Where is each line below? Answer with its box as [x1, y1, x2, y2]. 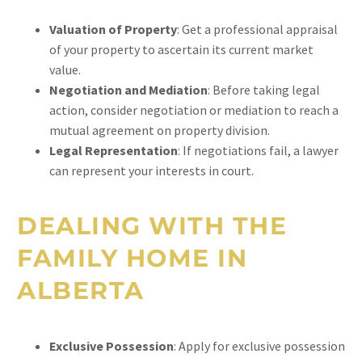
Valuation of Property [49, 21, 177, 37]
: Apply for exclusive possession [174, 338, 345, 354]
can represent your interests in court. [49, 162, 254, 179]
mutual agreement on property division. [49, 122, 270, 138]
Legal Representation [49, 142, 178, 158]
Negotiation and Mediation [49, 82, 208, 98]
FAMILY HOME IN [17, 243, 247, 273]
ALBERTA [17, 276, 145, 305]
